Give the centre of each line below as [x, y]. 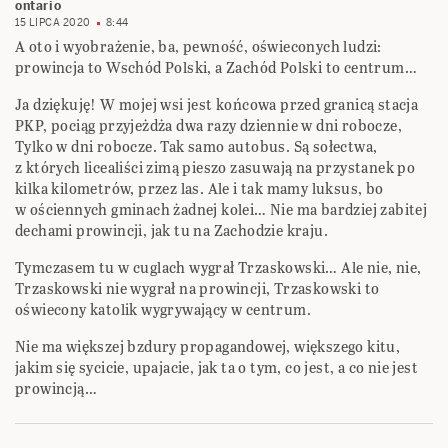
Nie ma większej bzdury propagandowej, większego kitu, [208, 347]
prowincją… [56, 389]
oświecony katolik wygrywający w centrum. [163, 310]
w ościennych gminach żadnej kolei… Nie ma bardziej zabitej [221, 210]
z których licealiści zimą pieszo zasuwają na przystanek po [215, 168]
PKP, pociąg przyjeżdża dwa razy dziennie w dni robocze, [208, 126]
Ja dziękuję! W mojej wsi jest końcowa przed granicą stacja [217, 105]
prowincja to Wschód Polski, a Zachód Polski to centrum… [216, 68]
